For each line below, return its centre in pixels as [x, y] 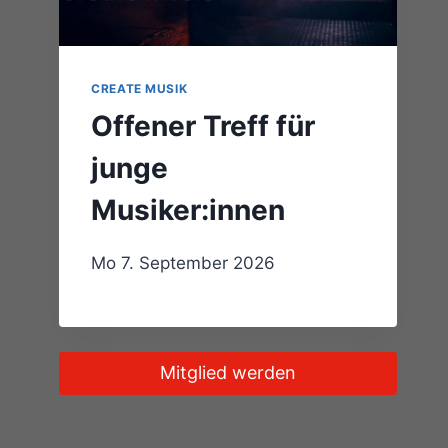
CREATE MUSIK [139, 88]
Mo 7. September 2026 [183, 262]
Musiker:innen [188, 209]
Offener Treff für [203, 125]
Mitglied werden [228, 373]
